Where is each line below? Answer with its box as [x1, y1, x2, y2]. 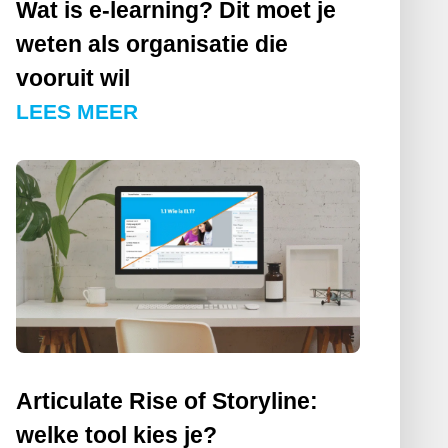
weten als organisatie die [15, 31, 288, 58]
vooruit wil [15, 65, 130, 92]
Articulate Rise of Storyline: [15, 388, 318, 415]
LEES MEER [15, 100, 138, 124]
